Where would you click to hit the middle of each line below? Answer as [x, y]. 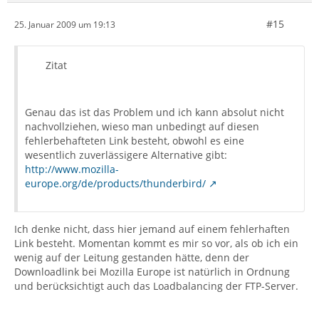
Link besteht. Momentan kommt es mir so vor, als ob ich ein [156, 243]
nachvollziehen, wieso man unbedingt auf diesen [142, 126]
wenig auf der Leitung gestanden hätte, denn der [132, 257]
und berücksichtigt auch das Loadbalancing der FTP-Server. [156, 286]
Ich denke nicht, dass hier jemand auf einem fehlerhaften [152, 229]
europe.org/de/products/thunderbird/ [115, 183]
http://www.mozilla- [72, 169]
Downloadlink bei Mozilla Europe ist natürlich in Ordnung [152, 272]
